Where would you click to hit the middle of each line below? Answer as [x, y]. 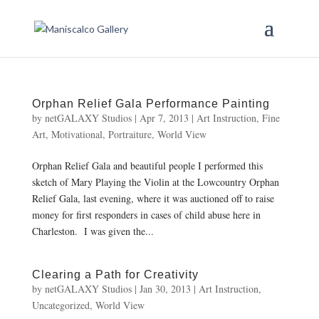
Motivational [77, 134]
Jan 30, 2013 [165, 289]
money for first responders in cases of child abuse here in [146, 215]
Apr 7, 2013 [164, 118]
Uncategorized [61, 305]
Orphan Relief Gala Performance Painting [151, 104]
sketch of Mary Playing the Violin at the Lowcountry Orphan [155, 182]
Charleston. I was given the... [93, 231]
